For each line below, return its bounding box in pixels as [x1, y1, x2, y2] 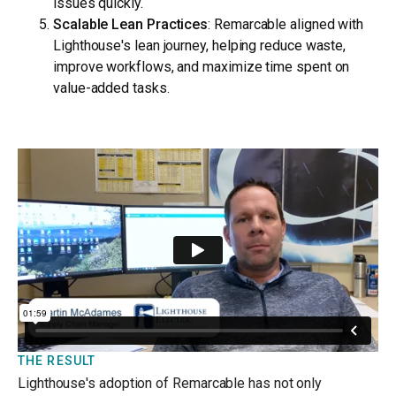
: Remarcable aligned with [208, 16, 364, 34]
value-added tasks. [53, 80, 170, 97]
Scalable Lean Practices [53, 16, 209, 34]
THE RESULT [18, 353, 96, 368]
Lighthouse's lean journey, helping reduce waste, [53, 37, 346, 55]
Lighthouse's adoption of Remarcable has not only [18, 374, 323, 392]
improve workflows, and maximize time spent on [53, 58, 350, 76]
